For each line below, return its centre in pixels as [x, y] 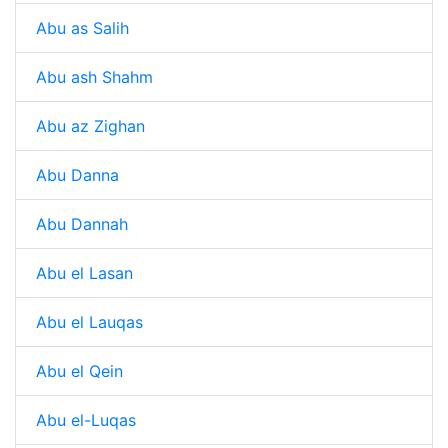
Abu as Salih [82, 28]
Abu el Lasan [84, 273]
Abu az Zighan [90, 126]
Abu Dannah [82, 224]
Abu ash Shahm [94, 77]
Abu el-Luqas [86, 420]
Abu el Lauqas [89, 322]
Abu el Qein [79, 371]
